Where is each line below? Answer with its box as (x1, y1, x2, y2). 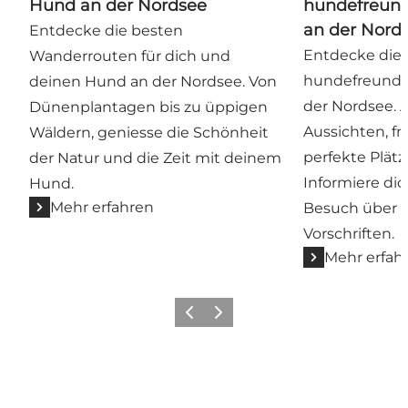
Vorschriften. (303, 224, 395, 242)
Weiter (206, 311, 242, 325)
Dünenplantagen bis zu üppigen (29, 97, 268, 116)
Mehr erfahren (50, 198, 154, 216)
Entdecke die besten (29, 21, 183, 39)
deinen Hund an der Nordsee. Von (29, 72, 277, 90)
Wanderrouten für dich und (29, 46, 230, 65)
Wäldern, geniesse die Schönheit (29, 123, 269, 141)
